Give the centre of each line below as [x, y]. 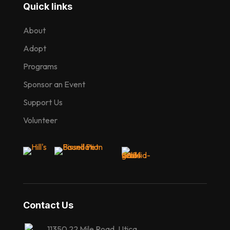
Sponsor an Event [54, 84]
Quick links [47, 7]
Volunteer [40, 120]
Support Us [43, 102]
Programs [40, 66]
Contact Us [48, 205]
